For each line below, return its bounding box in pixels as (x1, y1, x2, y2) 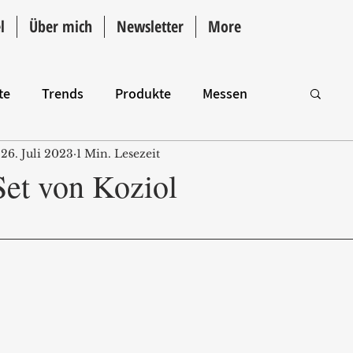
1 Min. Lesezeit (76, 146, 160, 161)
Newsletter (117, 16, 184, 37)
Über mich (29, 16, 92, 37)
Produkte (115, 84, 171, 102)
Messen (203, 84, 247, 102)
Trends (42, 84, 84, 102)
